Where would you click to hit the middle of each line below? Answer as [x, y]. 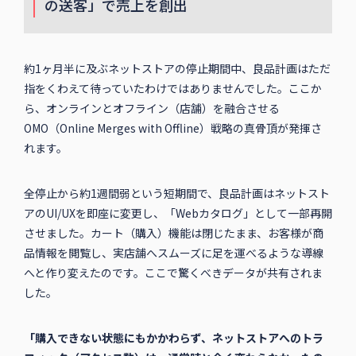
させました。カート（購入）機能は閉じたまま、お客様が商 [173, 233]
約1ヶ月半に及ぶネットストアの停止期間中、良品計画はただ [177, 69]
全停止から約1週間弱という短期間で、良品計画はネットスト [176, 193]
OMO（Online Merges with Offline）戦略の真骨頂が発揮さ [172, 128]
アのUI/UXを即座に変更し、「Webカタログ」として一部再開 [178, 213]
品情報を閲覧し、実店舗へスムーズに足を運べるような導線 [173, 253]
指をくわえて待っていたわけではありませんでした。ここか [172, 89]
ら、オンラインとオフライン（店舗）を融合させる [151, 108]
